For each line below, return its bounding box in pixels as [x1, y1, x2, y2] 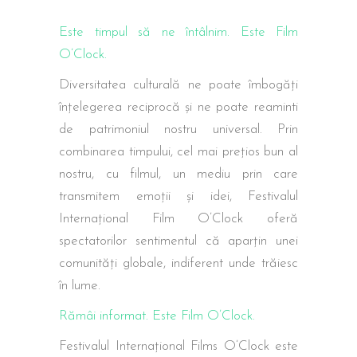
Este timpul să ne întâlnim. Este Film [59, 25, 298, 39]
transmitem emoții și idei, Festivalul [59, 190, 298, 203]
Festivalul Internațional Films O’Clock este [59, 339, 298, 353]
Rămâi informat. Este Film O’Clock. [59, 309, 255, 323]
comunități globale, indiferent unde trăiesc [59, 257, 298, 270]
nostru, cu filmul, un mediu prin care [59, 167, 298, 181]
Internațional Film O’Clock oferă [59, 212, 298, 226]
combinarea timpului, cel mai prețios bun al [59, 145, 298, 159]
